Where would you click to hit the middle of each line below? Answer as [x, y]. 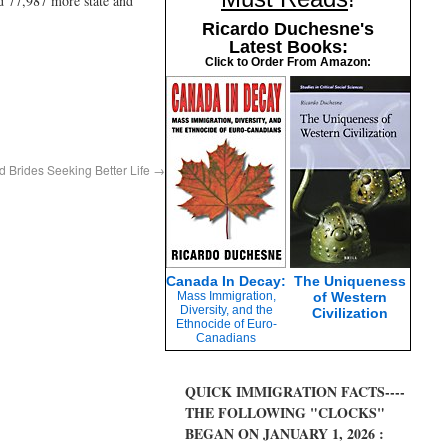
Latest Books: [288, 47]
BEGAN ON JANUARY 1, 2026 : [284, 433]
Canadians [226, 338]
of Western [350, 297]
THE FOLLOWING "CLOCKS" [285, 412]
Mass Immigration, [226, 296]
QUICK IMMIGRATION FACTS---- [295, 391]
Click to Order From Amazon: [288, 62]
